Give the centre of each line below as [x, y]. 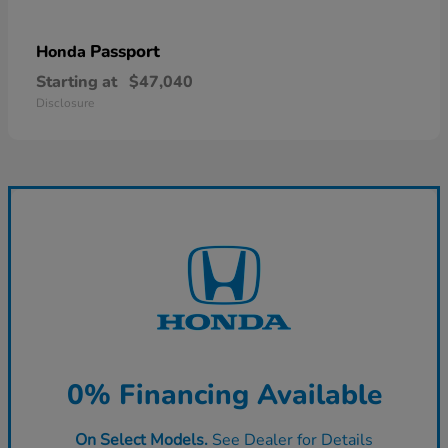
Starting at [76, 82]
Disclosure [65, 103]
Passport [125, 52]
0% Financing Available [224, 395]
